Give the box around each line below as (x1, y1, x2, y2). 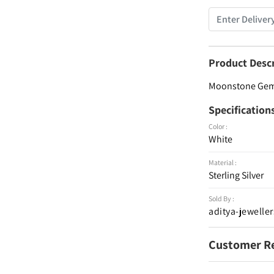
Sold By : (209, 194, 235, 203)
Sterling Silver (209, 169, 264, 182)
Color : (209, 122, 228, 131)
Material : (209, 158, 237, 167)
